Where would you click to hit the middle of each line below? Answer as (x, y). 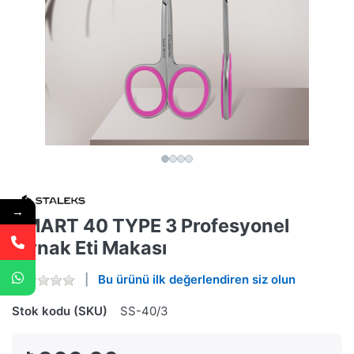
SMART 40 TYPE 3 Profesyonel (151, 226)
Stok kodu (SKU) (60, 311)
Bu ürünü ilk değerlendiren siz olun (197, 280)
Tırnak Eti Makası (89, 248)
